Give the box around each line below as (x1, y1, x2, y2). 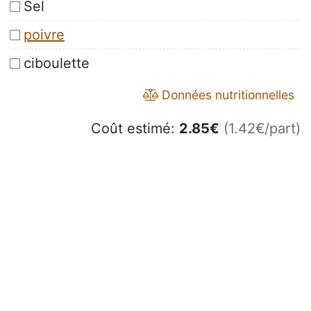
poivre (24, 26, 65, 44)
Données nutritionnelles (158, 87, 294, 103)
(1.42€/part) (224, 120, 301, 137)
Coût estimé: (91, 120, 179, 137)
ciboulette (24, 55, 90, 72)
